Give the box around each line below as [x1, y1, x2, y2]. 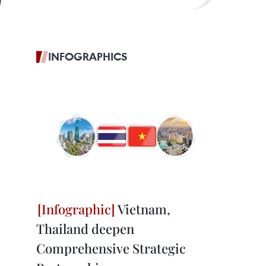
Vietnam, [115, 200, 170, 218]
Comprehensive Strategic [36, 239, 186, 257]
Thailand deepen [36, 220, 134, 237]
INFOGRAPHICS [48, 49, 128, 64]
